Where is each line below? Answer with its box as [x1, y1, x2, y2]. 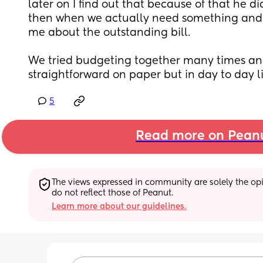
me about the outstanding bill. [28, 28, 193, 38]
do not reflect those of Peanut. [52, 188, 173, 197]
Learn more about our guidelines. [52, 202, 186, 211]
